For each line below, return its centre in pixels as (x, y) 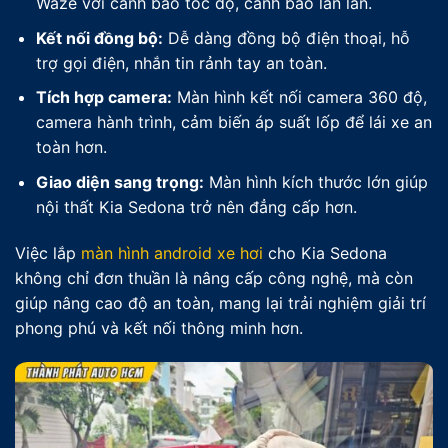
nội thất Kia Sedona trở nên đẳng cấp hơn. (196, 206)
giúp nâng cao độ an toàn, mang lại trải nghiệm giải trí (220, 302)
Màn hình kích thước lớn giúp (315, 181)
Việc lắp (48, 252)
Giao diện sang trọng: (119, 181)
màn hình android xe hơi (172, 252)
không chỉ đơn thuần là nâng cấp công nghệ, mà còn (214, 277)
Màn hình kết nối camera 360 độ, (299, 97)
